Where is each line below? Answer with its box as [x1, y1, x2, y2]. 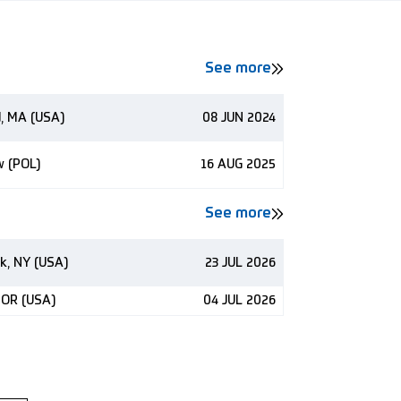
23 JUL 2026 [205, 257, 276, 269]
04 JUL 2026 [203, 294, 276, 307]
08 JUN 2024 [202, 112, 276, 124]
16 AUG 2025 [200, 158, 276, 171]
